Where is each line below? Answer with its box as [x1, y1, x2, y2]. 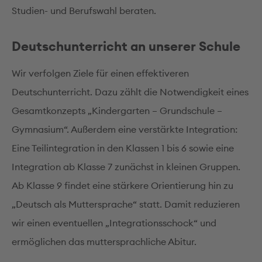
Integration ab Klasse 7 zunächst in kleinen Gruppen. [12, 161, 240, 173]
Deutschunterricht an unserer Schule [12, 38, 240, 54]
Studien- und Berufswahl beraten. [12, 5, 156, 16]
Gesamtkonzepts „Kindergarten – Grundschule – [12, 105, 222, 116]
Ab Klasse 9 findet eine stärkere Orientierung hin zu [12, 180, 233, 191]
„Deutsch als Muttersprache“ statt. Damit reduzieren [12, 198, 240, 210]
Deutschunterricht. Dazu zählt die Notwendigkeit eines [12, 86, 249, 98]
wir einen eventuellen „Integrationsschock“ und [12, 217, 216, 229]
